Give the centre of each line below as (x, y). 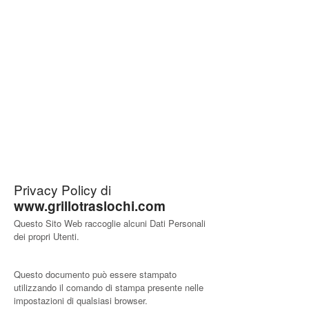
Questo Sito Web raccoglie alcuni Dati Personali (110, 223)
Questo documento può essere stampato (95, 274)
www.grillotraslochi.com (90, 206)
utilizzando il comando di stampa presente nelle (109, 287)
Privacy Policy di (62, 189)
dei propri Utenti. (47, 236)
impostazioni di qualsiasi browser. (81, 300)
